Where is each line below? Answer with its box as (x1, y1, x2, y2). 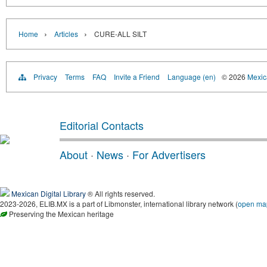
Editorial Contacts (60, 117, 144, 133)
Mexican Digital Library (11, 188, 86, 198)
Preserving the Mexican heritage (7, 208, 114, 219)
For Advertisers (132, 146, 206, 162)
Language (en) (167, 71, 216, 82)
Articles (54, 28, 78, 39)
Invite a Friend (114, 71, 160, 82)
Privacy (33, 71, 57, 82)
